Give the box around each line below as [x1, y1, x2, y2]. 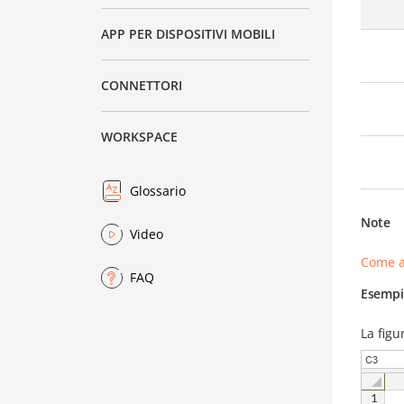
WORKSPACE [101, 128, 179, 146]
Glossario [130, 182, 187, 200]
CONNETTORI [101, 77, 183, 95]
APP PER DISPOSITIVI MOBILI [101, 25, 276, 43]
